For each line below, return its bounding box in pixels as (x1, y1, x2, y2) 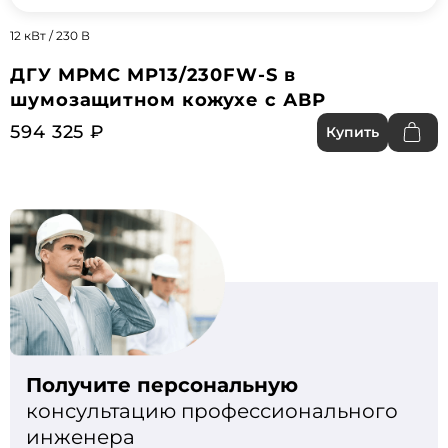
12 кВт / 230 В (10, 28, 90, 44)
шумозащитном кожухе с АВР (10, 89, 326, 112)
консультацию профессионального (26, 399, 398, 424)
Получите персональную (26, 373, 298, 398)
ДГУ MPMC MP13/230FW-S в (10, 64, 296, 87)
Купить (326, 123, 379, 142)
